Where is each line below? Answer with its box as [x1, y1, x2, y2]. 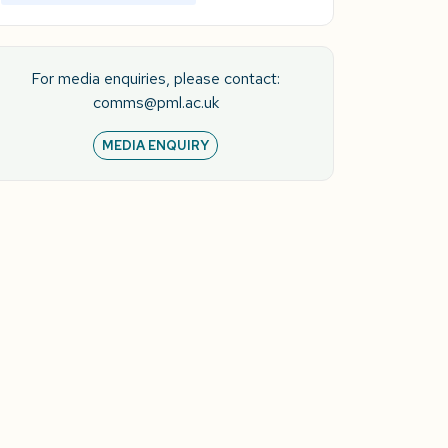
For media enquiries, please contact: [31, 67, 281, 89]
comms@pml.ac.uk [92, 91, 219, 113]
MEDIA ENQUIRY [102, 136, 210, 154]
